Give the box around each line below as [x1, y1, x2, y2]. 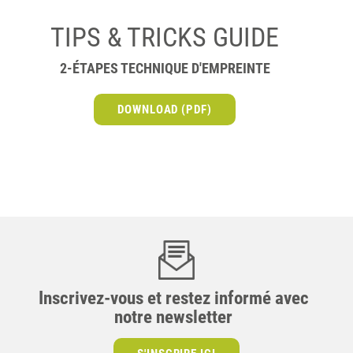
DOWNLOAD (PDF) [117, 102, 213, 117]
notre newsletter [114, 307, 232, 328]
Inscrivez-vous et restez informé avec [38, 288, 309, 309]
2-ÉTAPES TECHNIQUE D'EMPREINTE [59, 60, 270, 76]
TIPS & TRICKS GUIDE [50, 21, 279, 53]
